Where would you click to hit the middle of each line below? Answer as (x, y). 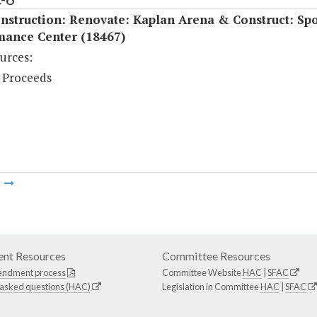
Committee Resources (216, 256)
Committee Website (202, 273)
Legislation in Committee (211, 287)
